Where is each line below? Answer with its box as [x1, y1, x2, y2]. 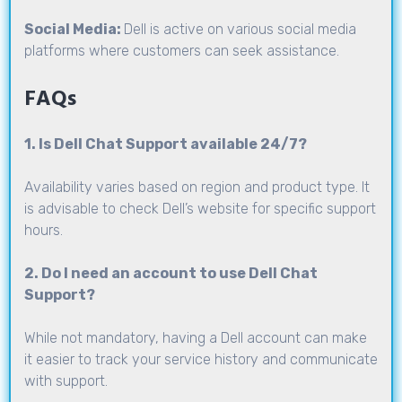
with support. [24, 371, 108, 389]
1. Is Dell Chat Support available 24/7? [24, 135, 307, 153]
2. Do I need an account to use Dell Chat [24, 264, 318, 282]
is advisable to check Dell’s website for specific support [24, 199, 376, 217]
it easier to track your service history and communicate [24, 350, 378, 368]
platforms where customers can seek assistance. [24, 41, 339, 59]
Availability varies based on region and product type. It [24, 178, 370, 196]
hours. [24, 221, 63, 239]
